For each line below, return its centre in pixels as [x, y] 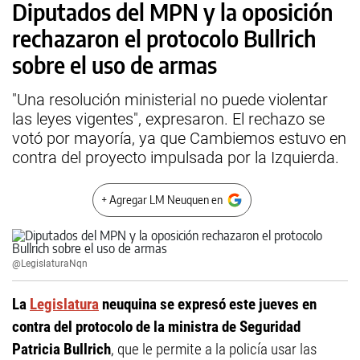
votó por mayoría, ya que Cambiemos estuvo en [179, 138]
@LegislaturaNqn [50, 264]
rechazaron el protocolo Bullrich [164, 38]
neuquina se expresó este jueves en [208, 304]
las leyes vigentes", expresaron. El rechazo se [168, 119]
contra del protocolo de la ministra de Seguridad [156, 327]
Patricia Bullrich [61, 349]
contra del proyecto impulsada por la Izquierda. [176, 157]
